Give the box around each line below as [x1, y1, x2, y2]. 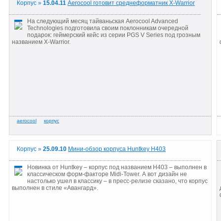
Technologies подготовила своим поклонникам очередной [27, 24, 188, 32]
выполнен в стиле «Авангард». [12, 184, 98, 191]
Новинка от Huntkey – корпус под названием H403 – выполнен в [27, 163, 207, 171]
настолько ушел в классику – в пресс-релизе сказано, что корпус [27, 177, 208, 184]
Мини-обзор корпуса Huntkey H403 [68, 146, 166, 153]
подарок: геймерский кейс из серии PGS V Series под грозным [27, 31, 200, 38]
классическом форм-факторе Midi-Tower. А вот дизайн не [27, 170, 187, 178]
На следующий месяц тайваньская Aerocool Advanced [27, 17, 178, 25]
